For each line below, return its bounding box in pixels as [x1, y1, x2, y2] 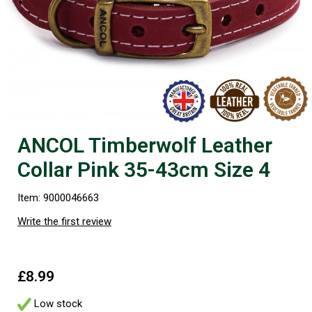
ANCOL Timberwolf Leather [17, 132, 272, 157]
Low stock [31, 297, 82, 310]
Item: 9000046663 [17, 191, 99, 204]
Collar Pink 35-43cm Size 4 [17, 157, 270, 182]
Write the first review [17, 214, 111, 228]
